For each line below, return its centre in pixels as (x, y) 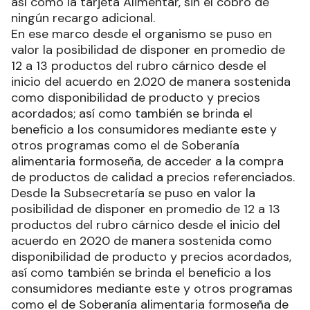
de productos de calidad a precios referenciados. (153, 177)
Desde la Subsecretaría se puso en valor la (133, 193)
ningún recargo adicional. (83, 18)
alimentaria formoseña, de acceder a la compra (147, 161)
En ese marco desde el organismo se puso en (142, 34)
